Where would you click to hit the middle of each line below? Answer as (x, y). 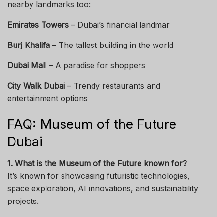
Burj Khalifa (29, 45)
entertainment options (47, 99)
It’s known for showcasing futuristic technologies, (99, 176)
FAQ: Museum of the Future (92, 124)
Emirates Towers (38, 25)
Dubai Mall (27, 66)
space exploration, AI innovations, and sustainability (103, 189)
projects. (23, 201)
